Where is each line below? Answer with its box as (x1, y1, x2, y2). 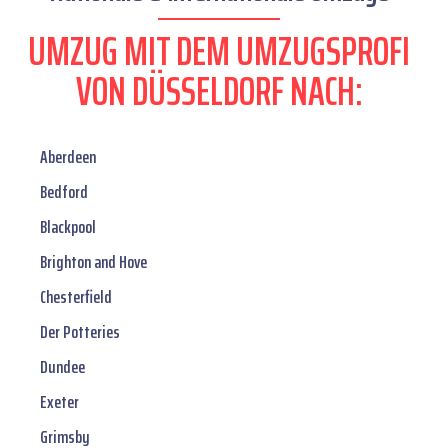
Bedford (40, 178, 88, 207)
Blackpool (40, 213, 96, 242)
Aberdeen (40, 143, 96, 172)
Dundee (40, 353, 85, 382)
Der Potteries (40, 318, 120, 347)
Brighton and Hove (40, 248, 147, 277)
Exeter (40, 388, 79, 417)
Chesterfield (40, 283, 112, 312)
